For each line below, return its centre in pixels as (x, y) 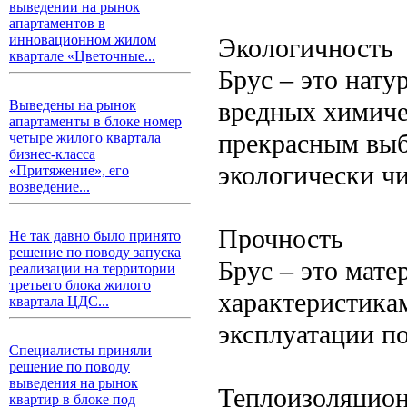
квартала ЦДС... (59, 301)
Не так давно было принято (95, 236)
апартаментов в (57, 23)
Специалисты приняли (80, 350)
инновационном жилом (83, 40)
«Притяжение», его (69, 170)
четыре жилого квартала (85, 138)
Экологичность (306, 48)
